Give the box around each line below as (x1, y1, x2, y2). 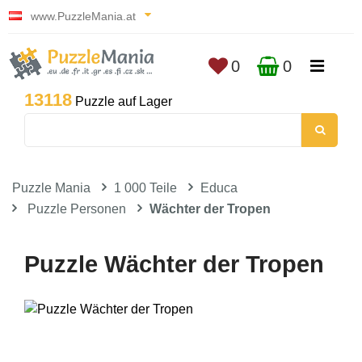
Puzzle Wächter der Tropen (24, 251, 324, 277)
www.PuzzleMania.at (27, 10, 139, 23)
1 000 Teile (114, 181, 177, 195)
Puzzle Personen (27, 202, 126, 216)
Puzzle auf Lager (72, 95, 172, 108)
